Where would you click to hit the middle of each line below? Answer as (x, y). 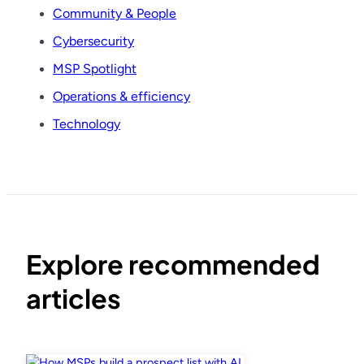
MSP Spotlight (95, 69)
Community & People (115, 14)
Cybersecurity (93, 41)
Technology (87, 124)
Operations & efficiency (121, 97)
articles (74, 298)
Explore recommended (173, 264)
